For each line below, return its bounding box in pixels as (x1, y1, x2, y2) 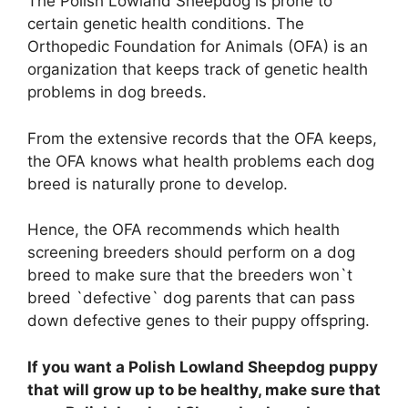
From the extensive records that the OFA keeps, (27, 128, 377, 148)
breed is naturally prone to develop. (27, 174, 288, 193)
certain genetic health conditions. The (27, 15, 304, 34)
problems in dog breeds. (27, 83, 207, 102)
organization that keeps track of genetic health (27, 60, 368, 79)
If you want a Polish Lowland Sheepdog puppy (27, 357, 378, 376)
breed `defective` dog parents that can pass (27, 289, 355, 308)
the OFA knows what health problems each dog (27, 151, 374, 170)
